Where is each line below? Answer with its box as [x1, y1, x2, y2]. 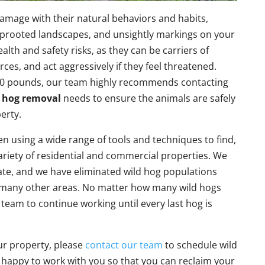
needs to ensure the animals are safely [61, 91, 236, 105]
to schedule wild [163, 238, 238, 251]
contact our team [85, 238, 163, 251]
